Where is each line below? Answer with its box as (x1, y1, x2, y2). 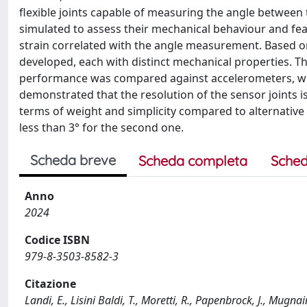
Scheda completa (138, 152, 247, 169)
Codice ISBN (25, 232, 90, 247)
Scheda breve (30, 151, 116, 169)
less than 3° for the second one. (19, 120, 184, 135)
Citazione (25, 276, 76, 291)
